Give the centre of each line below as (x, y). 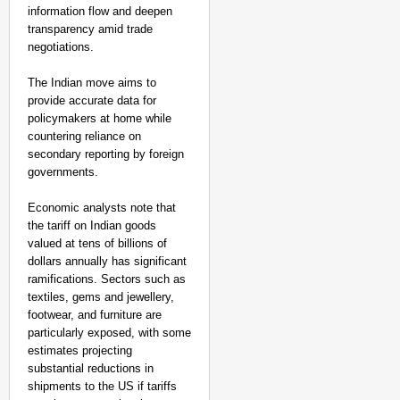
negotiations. (61, 47)
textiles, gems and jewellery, (101, 297)
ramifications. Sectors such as (107, 279)
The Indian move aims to (92, 83)
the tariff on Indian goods (92, 225)
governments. (63, 172)
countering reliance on (84, 136)
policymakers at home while (100, 118)
